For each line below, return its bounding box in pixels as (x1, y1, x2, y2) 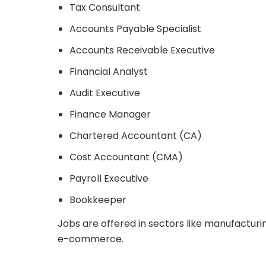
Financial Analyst (69, 64, 148, 78)
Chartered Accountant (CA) (69, 128, 202, 142)
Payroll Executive (69, 171, 148, 185)
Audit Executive (69, 85, 140, 100)
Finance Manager (69, 107, 151, 121)
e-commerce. (58, 232, 123, 246)
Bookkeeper (69, 192, 126, 207)
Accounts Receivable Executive (69, 43, 215, 57)
